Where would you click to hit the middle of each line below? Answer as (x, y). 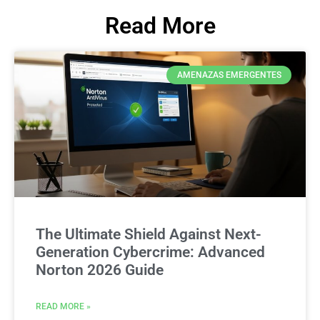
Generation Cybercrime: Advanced (150, 252)
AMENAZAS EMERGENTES (229, 75)
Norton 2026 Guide (100, 270)
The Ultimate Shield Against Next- (149, 234)
